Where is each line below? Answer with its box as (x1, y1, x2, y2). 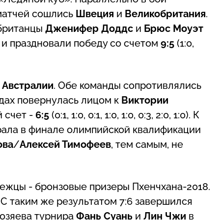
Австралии (2, 79, 54, 91)
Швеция (76, 7, 116, 20)
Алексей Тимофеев (20, 138, 111, 150)
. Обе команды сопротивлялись (54, 79, 201, 91)
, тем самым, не (111, 138, 183, 150)
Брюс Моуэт (144, 22, 203, 34)
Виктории (121, 94, 168, 106)
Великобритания (125, 7, 206, 20)
